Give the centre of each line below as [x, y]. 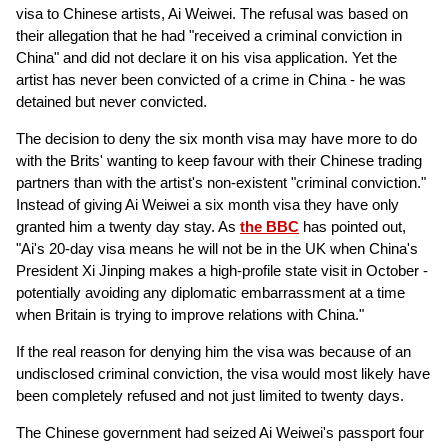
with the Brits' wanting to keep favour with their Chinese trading [219, 160]
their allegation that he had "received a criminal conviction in [209, 35]
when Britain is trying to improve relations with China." [190, 314]
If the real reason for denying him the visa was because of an [213, 351]
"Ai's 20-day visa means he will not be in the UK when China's [217, 248]
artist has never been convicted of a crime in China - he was [211, 79]
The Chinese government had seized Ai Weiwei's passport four [220, 432]
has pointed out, [352, 226]
